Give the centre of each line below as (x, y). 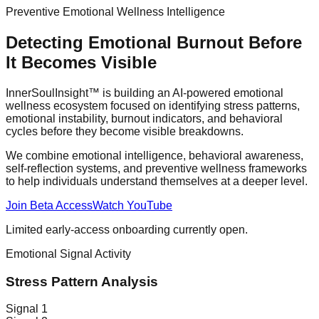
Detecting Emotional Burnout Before (154, 42)
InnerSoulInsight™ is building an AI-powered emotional (145, 93)
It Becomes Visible (81, 62)
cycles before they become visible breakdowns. (125, 131)
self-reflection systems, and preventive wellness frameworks (156, 168)
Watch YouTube (132, 205)
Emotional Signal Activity (68, 253)
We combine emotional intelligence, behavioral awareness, (155, 155)
